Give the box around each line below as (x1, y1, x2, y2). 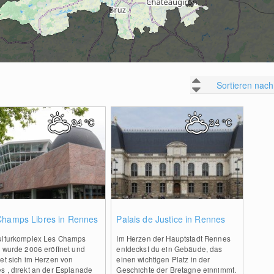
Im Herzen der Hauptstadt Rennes (116, 233, 231, 243)
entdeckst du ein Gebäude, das (116, 243, 223, 254)
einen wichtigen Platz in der (116, 254, 210, 264)
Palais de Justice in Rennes (116, 213, 226, 225)
